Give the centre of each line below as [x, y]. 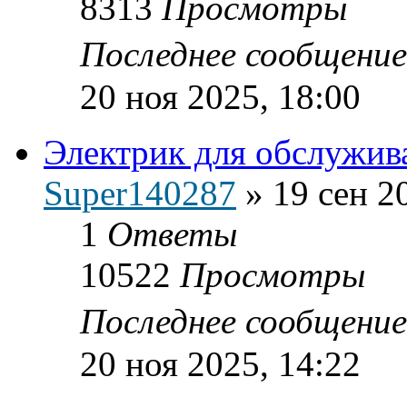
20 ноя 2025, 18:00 [220, 96]
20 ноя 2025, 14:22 [220, 363]
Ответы [172, 233]
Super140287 [140, 193]
